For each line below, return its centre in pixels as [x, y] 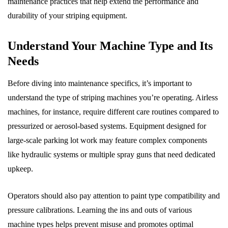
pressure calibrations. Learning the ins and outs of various [100, 210]
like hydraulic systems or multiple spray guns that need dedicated [111, 154]
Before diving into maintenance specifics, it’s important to [100, 83]
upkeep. [20, 168]
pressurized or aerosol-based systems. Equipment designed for [107, 126]
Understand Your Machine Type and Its [110, 46]
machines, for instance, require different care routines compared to [113, 111]
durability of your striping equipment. [67, 15]
